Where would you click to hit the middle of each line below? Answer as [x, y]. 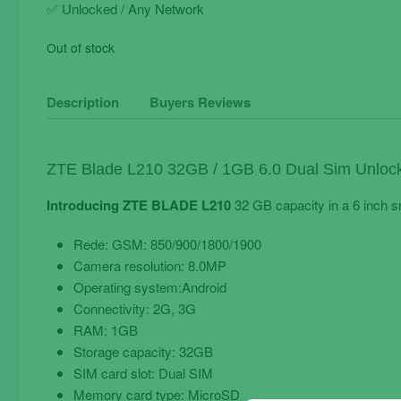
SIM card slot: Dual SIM [143, 373]
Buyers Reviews [200, 102]
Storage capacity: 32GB [143, 352]
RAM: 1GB [106, 330]
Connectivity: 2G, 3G [135, 309]
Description [83, 102]
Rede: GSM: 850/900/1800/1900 [167, 244]
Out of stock [81, 47]
